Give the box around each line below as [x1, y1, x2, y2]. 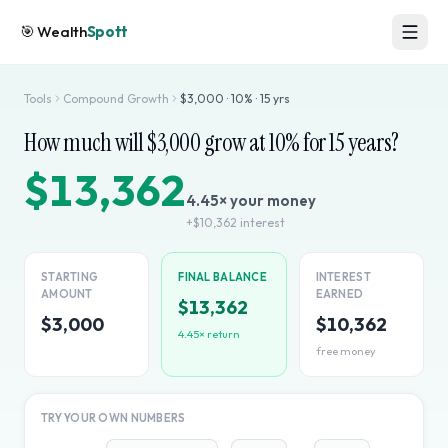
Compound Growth [63, 91, 169, 106]
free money [315, 344, 376, 358]
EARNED [315, 287, 364, 301]
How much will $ [24, 127, 157, 158]
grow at [200, 127, 270, 158]
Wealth [37, 22, 87, 41]
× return [199, 327, 241, 341]
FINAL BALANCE [178, 270, 267, 284]
